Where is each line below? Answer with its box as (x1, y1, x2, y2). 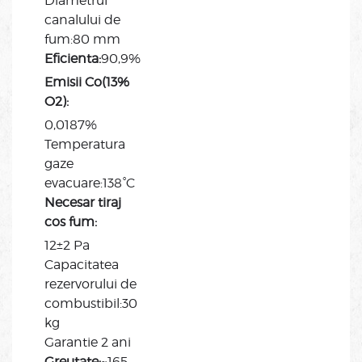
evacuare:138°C (44, 175, 135, 192)
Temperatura (44, 137, 125, 153)
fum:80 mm (44, 32, 120, 48)
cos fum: (44, 214, 97, 230)
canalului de (44, 12, 120, 28)
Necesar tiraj (44, 195, 121, 211)
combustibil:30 (44, 296, 137, 312)
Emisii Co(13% (44, 74, 129, 90)
